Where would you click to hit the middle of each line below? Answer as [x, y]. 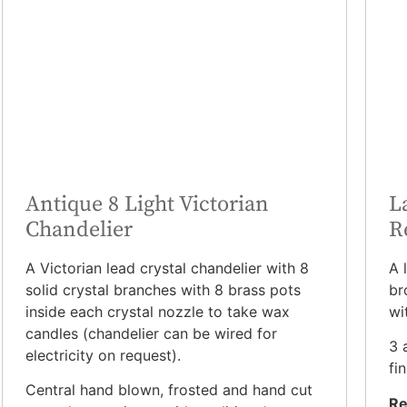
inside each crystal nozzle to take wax [158, 311]
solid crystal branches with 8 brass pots [163, 289]
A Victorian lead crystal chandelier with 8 [167, 268]
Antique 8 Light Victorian [147, 204]
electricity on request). [103, 355]
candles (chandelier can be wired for [151, 333]
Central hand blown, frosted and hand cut [169, 390]
